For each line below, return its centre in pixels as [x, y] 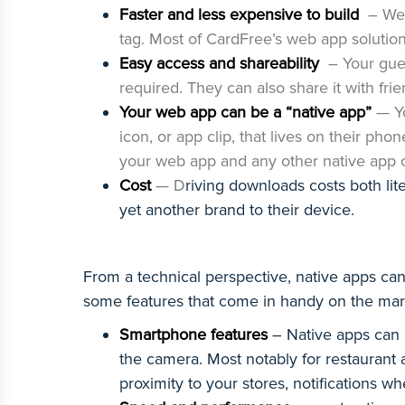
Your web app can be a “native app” [248, 112]
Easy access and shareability [221, 63]
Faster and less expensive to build [241, 14]
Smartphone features [193, 334]
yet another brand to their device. [237, 210]
